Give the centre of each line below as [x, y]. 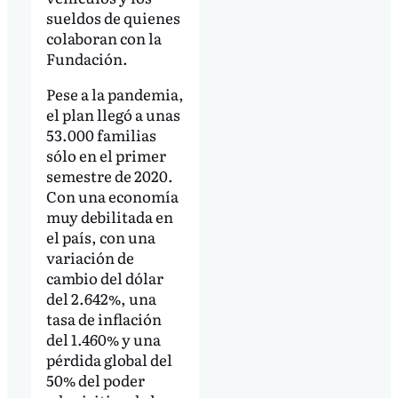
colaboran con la [103, 38]
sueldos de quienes [113, 18]
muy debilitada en [109, 217]
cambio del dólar [104, 278]
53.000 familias [101, 135]
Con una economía [112, 196]
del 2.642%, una [101, 298]
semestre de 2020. [109, 176]
